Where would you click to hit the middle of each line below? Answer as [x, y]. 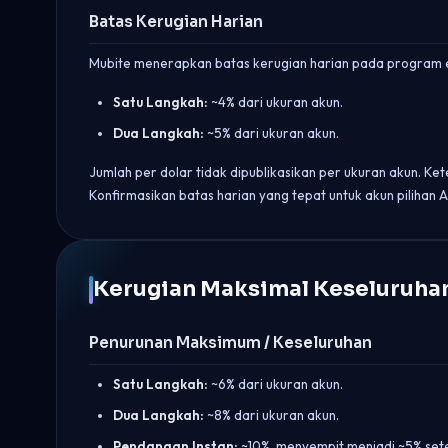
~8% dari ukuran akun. [271, 415]
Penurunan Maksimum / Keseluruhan [230, 342]
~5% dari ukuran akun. [271, 133]
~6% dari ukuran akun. [275, 384]
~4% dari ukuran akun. [275, 102]
